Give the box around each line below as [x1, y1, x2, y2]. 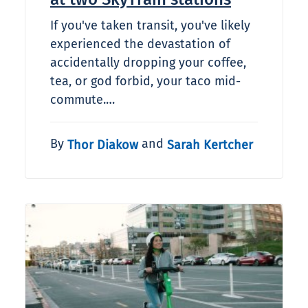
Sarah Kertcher [167, 137, 253, 153]
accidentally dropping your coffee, [50, 55, 246, 71]
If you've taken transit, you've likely [50, 18, 250, 34]
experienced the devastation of [50, 36, 230, 52]
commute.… [50, 92, 115, 108]
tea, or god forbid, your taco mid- [50, 74, 241, 89]
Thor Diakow [67, 137, 138, 153]
